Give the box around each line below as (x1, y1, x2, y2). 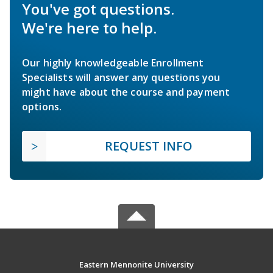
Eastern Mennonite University (79, 259, 194, 271)
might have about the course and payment (22, 85, 230, 99)
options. (22, 100, 62, 114)
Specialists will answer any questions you (22, 71, 221, 85)
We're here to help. (22, 18, 157, 38)
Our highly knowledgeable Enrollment (22, 56, 204, 70)
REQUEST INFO (105, 138, 193, 155)
